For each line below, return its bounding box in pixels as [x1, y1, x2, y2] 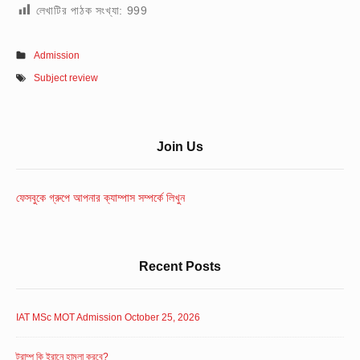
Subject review [34, 72, 99, 84]
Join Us [157, 138, 203, 153]
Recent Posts [139, 258, 221, 273]
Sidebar [15, 133, 99, 160]
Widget [15, 159, 90, 186]
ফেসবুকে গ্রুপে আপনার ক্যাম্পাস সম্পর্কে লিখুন [16, 191, 185, 205]
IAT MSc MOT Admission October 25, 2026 [16, 312, 200, 324]
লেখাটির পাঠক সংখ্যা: [35, 3, 124, 17]
